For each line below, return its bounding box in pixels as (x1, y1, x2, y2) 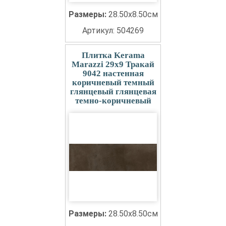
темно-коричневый (75, 96, 151, 105)
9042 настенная (82, 69, 144, 78)
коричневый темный (72, 78, 154, 87)
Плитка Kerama (81, 50, 145, 60)
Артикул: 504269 (82, 26, 144, 35)
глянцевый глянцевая (70, 87, 156, 96)
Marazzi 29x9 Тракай (72, 60, 154, 69)
